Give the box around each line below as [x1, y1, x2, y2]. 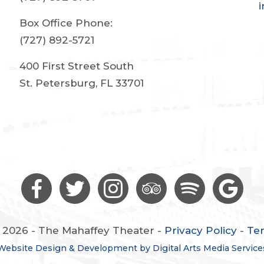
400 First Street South [19, 60, 134, 72]
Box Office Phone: [19, 16, 113, 29]
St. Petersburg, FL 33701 [19, 77, 144, 89]
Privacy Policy [164, 224, 237, 236]
